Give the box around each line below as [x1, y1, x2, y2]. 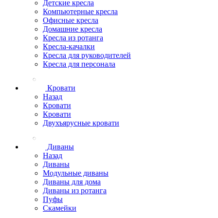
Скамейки [43, 204, 76, 212]
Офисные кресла [43, 16, 98, 24]
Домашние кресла [43, 25, 102, 33]
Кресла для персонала [43, 60, 115, 68]
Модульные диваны [43, 169, 109, 177]
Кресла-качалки [43, 42, 95, 51]
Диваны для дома [43, 178, 101, 186]
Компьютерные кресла [43, 7, 118, 16]
